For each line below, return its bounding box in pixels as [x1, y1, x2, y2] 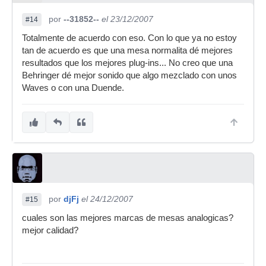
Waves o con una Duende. [22, 83, 124, 93]
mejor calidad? [22, 226, 78, 235]
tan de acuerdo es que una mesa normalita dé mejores [22, 46, 233, 55]
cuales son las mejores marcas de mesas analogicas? [22, 213, 233, 223]
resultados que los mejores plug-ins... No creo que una [22, 58, 233, 68]
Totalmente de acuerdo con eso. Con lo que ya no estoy [22, 33, 237, 43]
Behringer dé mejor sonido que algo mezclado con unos [22, 71, 237, 80]
